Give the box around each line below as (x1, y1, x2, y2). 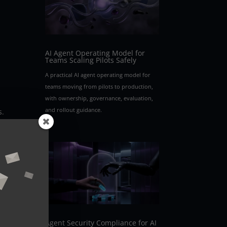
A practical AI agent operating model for (45, 71, 151, 79)
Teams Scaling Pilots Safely (45, 55, 137, 65)
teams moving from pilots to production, (45, 83, 154, 91)
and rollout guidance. (45, 106, 102, 114)
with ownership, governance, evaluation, (45, 94, 154, 102)
